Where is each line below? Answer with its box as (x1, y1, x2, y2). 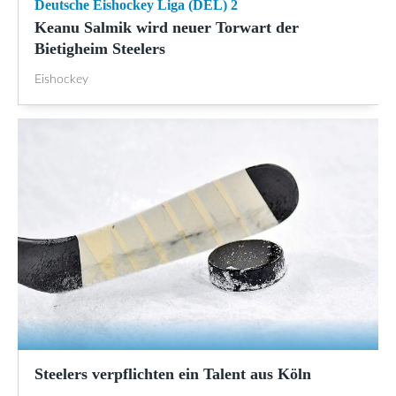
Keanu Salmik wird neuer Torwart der (34, 18, 299, 36)
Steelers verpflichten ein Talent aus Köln (34, 365, 311, 384)
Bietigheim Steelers (34, 39, 165, 57)
